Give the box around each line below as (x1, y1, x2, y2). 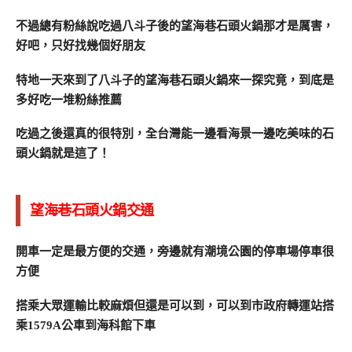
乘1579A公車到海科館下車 (16, 319, 156, 332)
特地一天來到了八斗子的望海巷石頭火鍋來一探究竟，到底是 (16, 73, 334, 86)
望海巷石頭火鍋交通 (30, 203, 154, 219)
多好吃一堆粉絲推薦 (16, 93, 122, 106)
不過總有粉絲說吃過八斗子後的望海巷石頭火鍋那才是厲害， (16, 19, 334, 32)
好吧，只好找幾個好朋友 (16, 38, 145, 52)
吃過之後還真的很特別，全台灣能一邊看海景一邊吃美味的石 (16, 127, 334, 141)
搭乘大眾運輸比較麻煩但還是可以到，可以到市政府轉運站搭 (16, 299, 334, 313)
